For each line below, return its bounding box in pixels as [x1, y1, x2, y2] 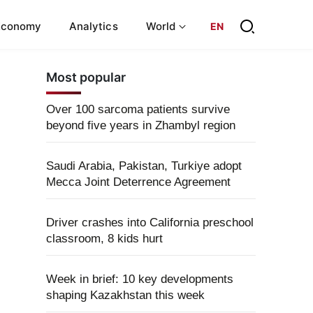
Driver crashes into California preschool [46, 216, 254, 229]
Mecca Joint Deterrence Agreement [46, 175, 231, 189]
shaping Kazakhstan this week [46, 289, 205, 302]
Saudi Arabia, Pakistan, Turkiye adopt [46, 159, 242, 173]
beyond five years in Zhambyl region [46, 119, 235, 132]
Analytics [69, 19, 118, 33]
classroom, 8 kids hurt [46, 232, 163, 245]
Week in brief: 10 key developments [46, 272, 233, 286]
